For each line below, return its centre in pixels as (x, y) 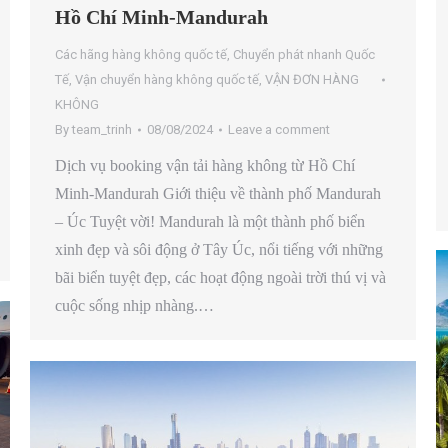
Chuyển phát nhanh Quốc (304, 55)
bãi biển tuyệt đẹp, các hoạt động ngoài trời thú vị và (220, 278)
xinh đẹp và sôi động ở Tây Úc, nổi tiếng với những (219, 250)
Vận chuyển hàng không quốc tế (167, 80)
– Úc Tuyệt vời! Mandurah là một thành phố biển (210, 222)
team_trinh (102, 130)
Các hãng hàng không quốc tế (141, 55)
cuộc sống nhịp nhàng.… (134, 306)
